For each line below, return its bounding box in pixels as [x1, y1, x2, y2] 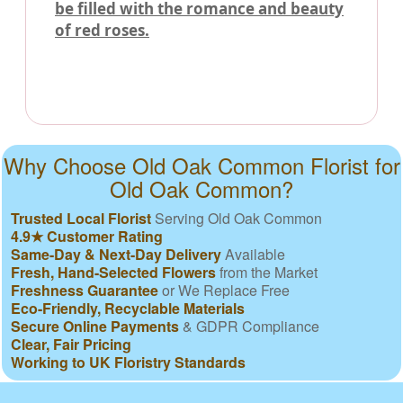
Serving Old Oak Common [151, 208, 322, 229]
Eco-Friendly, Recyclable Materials [11, 298, 245, 319]
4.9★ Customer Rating [11, 226, 163, 247]
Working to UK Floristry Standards [11, 352, 246, 373]
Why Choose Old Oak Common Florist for [3, 149, 400, 182]
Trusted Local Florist [11, 208, 151, 229]
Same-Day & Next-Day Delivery [11, 244, 221, 265]
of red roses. [55, 20, 149, 41]
